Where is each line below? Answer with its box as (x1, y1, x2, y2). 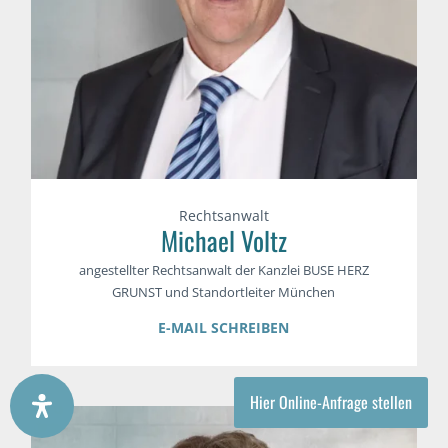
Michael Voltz (160, 221, 287, 261)
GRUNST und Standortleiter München (112, 283, 336, 302)
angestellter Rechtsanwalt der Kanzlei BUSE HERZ (78, 261, 369, 280)
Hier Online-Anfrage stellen (250, 390, 412, 414)
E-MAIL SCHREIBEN (158, 318, 290, 338)
